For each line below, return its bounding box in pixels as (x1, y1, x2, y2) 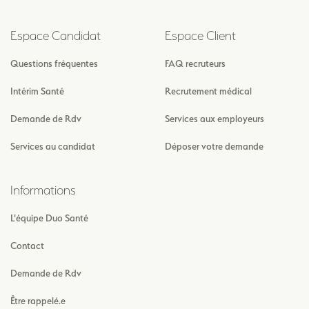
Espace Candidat (10, 28, 101, 43)
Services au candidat (10, 141, 95, 152)
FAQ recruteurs (165, 58, 226, 70)
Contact (10, 240, 44, 252)
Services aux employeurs (165, 113, 264, 125)
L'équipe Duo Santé (10, 212, 88, 224)
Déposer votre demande (165, 141, 263, 152)
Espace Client (165, 28, 236, 43)
